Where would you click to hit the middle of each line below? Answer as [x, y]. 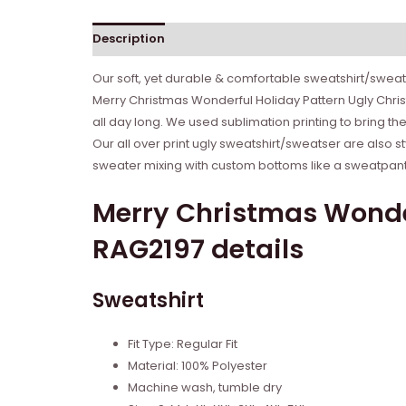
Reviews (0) [215, 39]
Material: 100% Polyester [198, 366]
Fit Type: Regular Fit [183, 344]
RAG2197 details [198, 250]
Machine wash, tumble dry [205, 388]
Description [129, 39]
